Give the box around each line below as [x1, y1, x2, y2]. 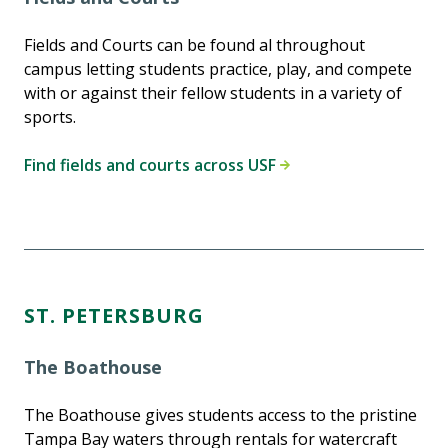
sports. [24, 106, 76, 129]
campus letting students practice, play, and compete [24, 58, 412, 81]
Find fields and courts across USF [24, 154, 280, 177]
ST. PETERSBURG [24, 302, 204, 330]
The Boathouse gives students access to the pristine [24, 404, 417, 427]
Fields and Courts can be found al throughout [24, 34, 365, 57]
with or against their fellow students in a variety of [24, 82, 402, 105]
